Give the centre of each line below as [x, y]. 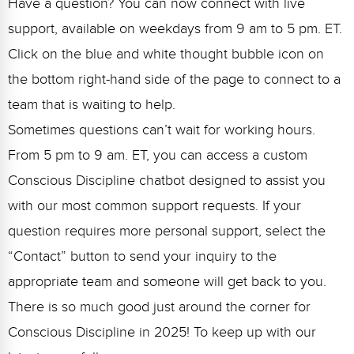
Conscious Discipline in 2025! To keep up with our [162, 332]
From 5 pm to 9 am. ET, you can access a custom [158, 155]
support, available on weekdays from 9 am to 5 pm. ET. [175, 28]
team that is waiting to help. [92, 104]
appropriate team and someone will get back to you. [169, 281]
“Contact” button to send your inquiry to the [142, 256]
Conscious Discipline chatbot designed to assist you [167, 180]
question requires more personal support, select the [167, 231]
